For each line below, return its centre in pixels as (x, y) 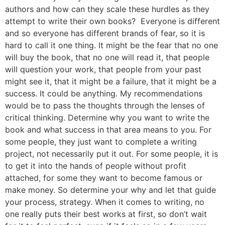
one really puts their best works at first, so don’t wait (106, 214)
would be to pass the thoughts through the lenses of (105, 105)
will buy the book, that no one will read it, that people (107, 57)
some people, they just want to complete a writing (101, 142)
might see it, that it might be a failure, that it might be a (111, 81)
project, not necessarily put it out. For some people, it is (111, 154)
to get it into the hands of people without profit (96, 166)
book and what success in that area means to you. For (108, 130)
